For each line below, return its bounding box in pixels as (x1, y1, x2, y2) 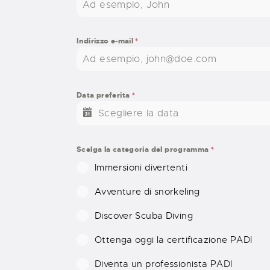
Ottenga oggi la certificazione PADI (95, 234, 253, 246)
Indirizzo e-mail (77, 36, 136, 46)
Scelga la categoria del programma (77, 145, 211, 155)
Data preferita (77, 90, 132, 101)
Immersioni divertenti (95, 162, 187, 174)
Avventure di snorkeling (95, 186, 200, 198)
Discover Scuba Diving (95, 210, 193, 222)
